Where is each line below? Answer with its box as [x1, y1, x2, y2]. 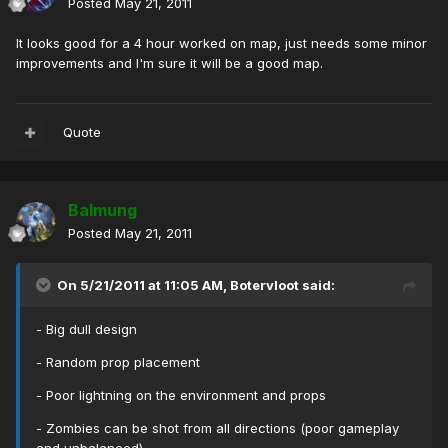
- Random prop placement [36, 354, 200, 371]
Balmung [68, 200, 137, 221]
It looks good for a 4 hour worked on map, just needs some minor [16, 35, 427, 52]
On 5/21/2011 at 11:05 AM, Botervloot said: [57, 277, 335, 294]
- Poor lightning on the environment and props [36, 387, 326, 404]
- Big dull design [36, 321, 137, 338]
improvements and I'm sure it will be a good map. [16, 55, 323, 72]
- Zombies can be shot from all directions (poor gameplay [36, 420, 399, 437]
